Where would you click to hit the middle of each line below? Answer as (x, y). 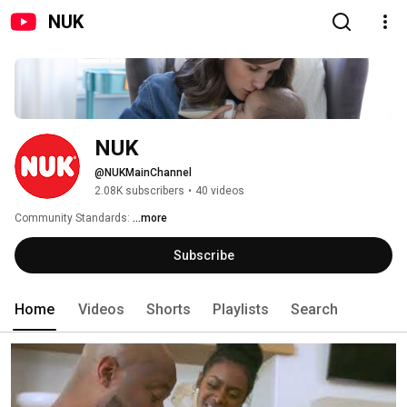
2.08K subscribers (139, 191)
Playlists (241, 310)
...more (150, 218)
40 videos (220, 191)
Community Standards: (74, 218)
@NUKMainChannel (143, 173)
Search (314, 310)
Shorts (169, 310)
